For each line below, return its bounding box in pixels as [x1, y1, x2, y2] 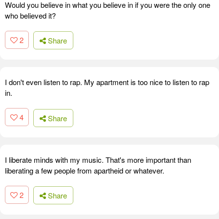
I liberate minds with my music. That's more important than [5, 154, 191, 165]
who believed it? [5, 10, 56, 21]
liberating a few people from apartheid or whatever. [5, 165, 164, 175]
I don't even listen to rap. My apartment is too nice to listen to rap [5, 77, 209, 88]
